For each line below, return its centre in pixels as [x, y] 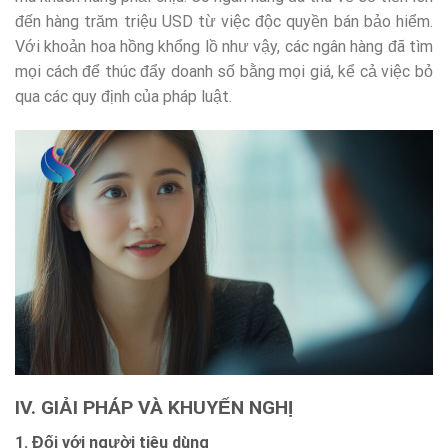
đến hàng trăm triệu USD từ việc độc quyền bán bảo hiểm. [224, 22]
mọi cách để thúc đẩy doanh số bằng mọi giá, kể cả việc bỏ [224, 72]
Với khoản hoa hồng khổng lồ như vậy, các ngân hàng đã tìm [224, 47]
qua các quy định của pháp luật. [123, 97]
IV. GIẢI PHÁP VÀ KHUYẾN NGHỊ [154, 407]
